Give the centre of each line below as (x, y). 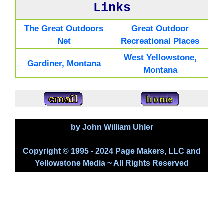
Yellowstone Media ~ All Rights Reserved (112, 163)
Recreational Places (160, 41)
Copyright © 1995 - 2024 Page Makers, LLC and (112, 151)
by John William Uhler (112, 127)
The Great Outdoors (64, 28)
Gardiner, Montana (64, 63)
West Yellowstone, (160, 57)
